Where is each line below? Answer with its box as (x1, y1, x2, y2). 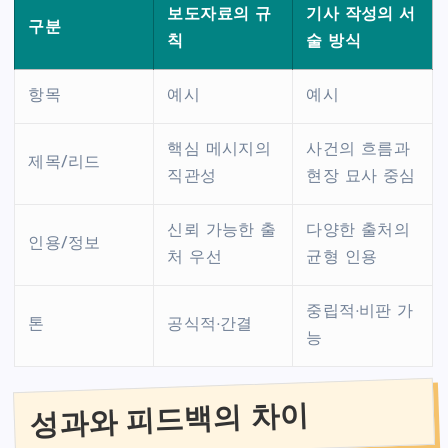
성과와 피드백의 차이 (29, 399, 310, 441)
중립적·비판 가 (306, 304, 414, 321)
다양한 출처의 (306, 223, 411, 240)
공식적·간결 (167, 317, 253, 334)
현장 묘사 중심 (306, 169, 416, 186)
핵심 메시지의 (167, 142, 272, 159)
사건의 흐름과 (306, 142, 411, 159)
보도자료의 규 (167, 7, 272, 24)
